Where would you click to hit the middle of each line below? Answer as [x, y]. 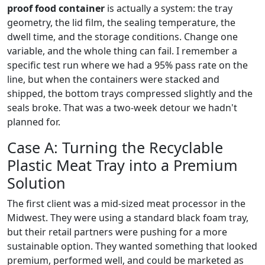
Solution [36, 183]
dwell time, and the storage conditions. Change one [122, 37]
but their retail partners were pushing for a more [117, 232]
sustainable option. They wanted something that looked [132, 246]
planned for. [34, 122]
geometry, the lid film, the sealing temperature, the [121, 22]
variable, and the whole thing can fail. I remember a [122, 51]
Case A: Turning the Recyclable [115, 147]
